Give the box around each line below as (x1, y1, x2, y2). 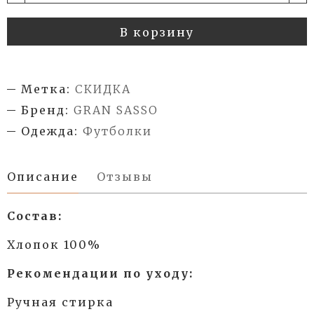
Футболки (83, 123, 152, 138)
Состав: (7, 208, 62, 223)
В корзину (120, 25, 194, 39)
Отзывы (97, 169, 153, 184)
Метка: (21, 81, 71, 96)
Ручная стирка (7, 294, 114, 309)
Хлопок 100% (7, 237, 101, 252)
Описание (7, 169, 78, 184)
